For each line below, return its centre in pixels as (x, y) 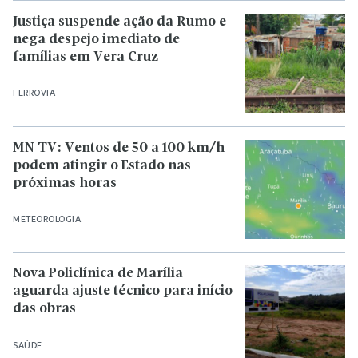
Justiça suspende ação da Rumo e (119, 22)
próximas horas (65, 183)
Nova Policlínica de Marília (98, 274)
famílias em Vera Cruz (86, 57)
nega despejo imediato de (96, 39)
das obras (44, 309)
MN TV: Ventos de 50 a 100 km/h (119, 148)
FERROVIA (34, 93)
